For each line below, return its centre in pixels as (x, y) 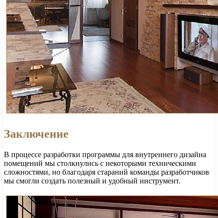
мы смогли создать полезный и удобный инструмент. (92, 181)
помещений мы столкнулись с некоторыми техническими (100, 163)
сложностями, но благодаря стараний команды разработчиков (107, 172)
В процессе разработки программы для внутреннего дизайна (105, 154)
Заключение (36, 134)
